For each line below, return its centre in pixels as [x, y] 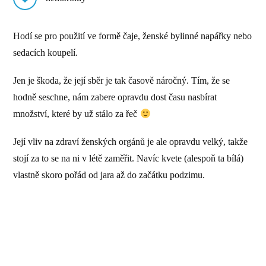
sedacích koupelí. [47, 52]
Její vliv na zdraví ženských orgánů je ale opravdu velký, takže [131, 142]
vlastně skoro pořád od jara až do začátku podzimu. [110, 175]
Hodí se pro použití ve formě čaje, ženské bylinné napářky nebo [133, 36]
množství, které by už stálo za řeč [77, 114]
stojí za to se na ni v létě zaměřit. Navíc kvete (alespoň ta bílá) [129, 159]
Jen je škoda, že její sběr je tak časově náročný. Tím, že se [122, 81]
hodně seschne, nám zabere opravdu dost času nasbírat [115, 97]
